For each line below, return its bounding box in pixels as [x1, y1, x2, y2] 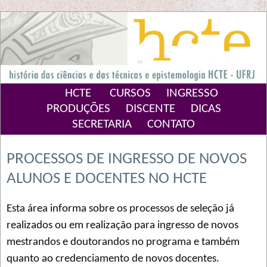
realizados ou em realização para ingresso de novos [7, 219, 238, 231]
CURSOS [109, 87, 151, 100]
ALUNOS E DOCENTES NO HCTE [7, 171, 207, 188]
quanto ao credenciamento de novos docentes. [7, 253, 219, 265]
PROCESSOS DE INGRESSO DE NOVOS [7, 151, 247, 168]
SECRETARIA [72, 118, 132, 131]
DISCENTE [125, 103, 175, 116]
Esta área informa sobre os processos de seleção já [7, 203, 234, 215]
